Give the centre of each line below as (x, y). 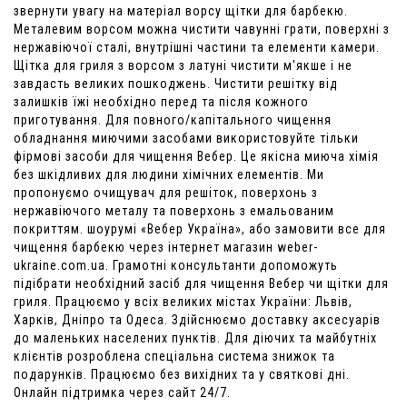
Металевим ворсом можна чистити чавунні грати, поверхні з (202, 29)
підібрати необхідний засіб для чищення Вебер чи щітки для (201, 283)
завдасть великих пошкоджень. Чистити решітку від (176, 83)
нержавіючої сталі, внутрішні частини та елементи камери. (197, 47)
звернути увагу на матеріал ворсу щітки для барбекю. (181, 10)
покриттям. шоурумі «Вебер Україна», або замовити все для (200, 228)
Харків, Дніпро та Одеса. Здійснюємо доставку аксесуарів (197, 319)
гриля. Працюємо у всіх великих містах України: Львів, (183, 301)
